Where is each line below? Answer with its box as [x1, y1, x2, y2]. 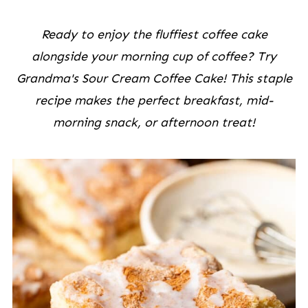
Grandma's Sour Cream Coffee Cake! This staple [16, 71, 292, 86]
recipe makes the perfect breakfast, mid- [35, 93, 273, 108]
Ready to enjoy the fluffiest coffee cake [41, 27, 267, 42]
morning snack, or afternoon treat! [53, 115, 255, 130]
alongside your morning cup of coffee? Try [32, 49, 276, 64]
